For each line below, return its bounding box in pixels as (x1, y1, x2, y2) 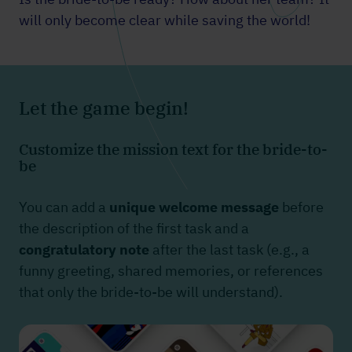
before (279, 198, 324, 217)
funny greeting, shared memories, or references (19, 262, 323, 280)
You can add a (19, 198, 109, 217)
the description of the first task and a (19, 219, 249, 238)
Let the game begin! (19, 96, 189, 120)
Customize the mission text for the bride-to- (19, 140, 328, 159)
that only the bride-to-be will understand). (19, 283, 283, 302)
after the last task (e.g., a (149, 240, 310, 259)
